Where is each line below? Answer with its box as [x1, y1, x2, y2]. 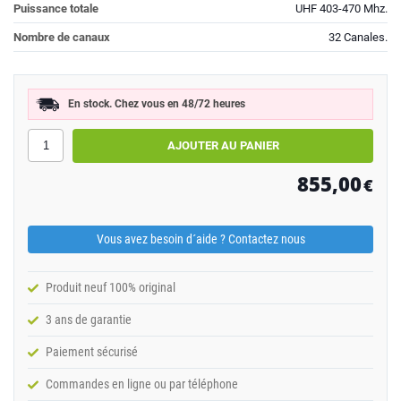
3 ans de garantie [46, 311, 132, 327]
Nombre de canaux [13, 30, 110, 44]
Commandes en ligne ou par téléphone [46, 376, 238, 391]
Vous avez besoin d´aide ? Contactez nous [96, 231, 305, 246]
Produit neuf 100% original [46, 279, 175, 294]
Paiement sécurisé [46, 344, 138, 359]
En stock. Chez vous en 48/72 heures [68, 97, 245, 110]
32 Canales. [328, 30, 388, 44]
